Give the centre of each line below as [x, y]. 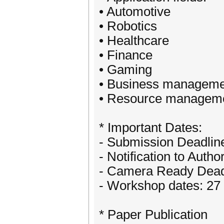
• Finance [126, 55]
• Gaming [125, 69]
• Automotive [135, 11]
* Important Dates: [150, 127]
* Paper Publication [153, 214]
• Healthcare [134, 40]
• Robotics [128, 26]
